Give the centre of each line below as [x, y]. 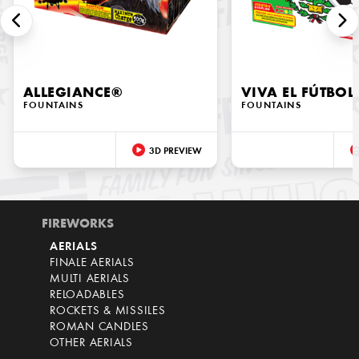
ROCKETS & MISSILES [108, 312]
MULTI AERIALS [90, 280]
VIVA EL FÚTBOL [298, 94]
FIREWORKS [78, 225]
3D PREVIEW [175, 152]
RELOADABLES [87, 296]
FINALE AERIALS [92, 264]
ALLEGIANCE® [73, 94]
